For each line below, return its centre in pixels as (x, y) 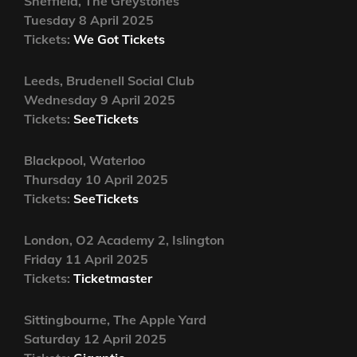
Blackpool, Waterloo (84, 161)
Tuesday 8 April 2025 (89, 20)
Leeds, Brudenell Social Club (109, 81)
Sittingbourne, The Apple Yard (115, 320)
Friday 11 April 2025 (86, 259)
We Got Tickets (119, 39)
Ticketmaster (113, 279)
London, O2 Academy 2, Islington (124, 240)
